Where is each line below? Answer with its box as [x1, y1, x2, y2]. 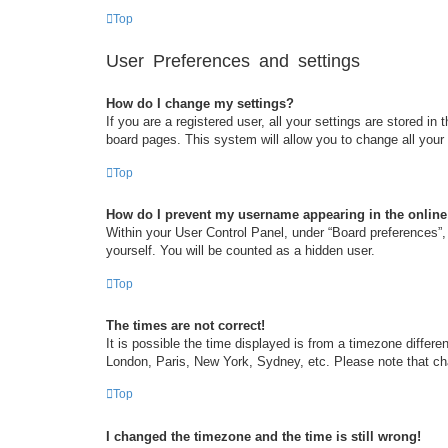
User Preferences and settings [106, 51, 360, 72]
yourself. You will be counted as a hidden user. [106, 243, 375, 259]
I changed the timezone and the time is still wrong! [106, 428, 421, 444]
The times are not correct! [106, 317, 265, 333]
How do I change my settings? [106, 96, 294, 112]
